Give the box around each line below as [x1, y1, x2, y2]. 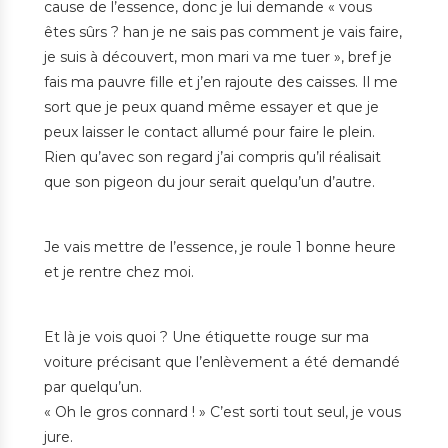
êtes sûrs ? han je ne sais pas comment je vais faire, [44, 23, 402, 42]
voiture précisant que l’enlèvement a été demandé [44, 353, 400, 372]
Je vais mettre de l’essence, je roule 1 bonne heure [44, 238, 396, 257]
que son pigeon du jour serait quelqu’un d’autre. [44, 173, 375, 192]
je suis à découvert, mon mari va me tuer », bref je [44, 48, 392, 67]
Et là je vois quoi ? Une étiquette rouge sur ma [44, 328, 369, 347]
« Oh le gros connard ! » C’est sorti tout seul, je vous [44, 403, 401, 422]
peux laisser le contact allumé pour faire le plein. [44, 123, 375, 142]
